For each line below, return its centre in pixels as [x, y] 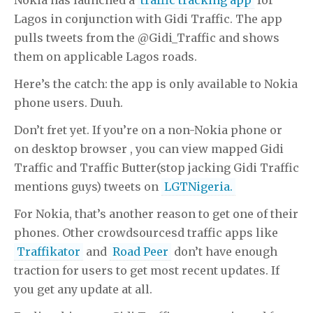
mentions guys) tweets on [88, 186]
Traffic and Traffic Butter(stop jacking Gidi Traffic [156, 167]
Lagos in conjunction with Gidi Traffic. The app [148, 19]
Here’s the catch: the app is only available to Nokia [156, 83]
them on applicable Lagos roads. [105, 56]
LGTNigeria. [198, 186]
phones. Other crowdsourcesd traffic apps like [146, 232]
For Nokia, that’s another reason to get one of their [156, 213]
